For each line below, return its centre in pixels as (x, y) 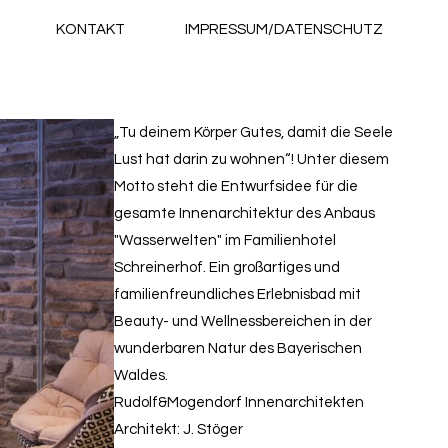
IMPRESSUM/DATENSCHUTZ (284, 29)
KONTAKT (90, 29)
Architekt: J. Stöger (178, 429)
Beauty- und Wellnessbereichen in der (243, 321)
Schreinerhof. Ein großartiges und (227, 267)
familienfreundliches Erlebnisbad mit (237, 294)
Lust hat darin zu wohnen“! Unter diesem (251, 159)
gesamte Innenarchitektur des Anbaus (244, 213)
